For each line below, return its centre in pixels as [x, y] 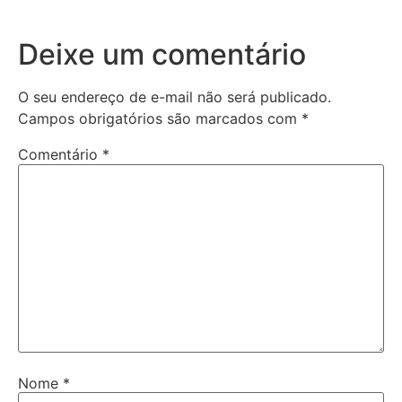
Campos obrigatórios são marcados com [160, 119]
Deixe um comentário [162, 55]
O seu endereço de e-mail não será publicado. [175, 97]
